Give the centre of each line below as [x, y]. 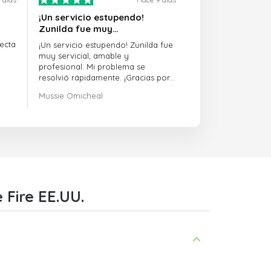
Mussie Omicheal [71, 96]
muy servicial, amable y [84, 56]
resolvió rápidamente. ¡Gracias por [105, 78]
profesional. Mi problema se [92, 67]
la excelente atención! [80, 89]
